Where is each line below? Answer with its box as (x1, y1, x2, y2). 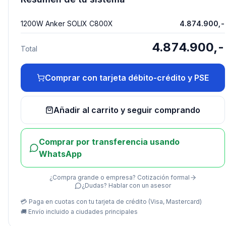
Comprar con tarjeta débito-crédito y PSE (45, 73, 209, 83)
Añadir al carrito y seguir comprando (53, 105, 200, 115)
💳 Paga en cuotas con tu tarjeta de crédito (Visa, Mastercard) (21, 198, 202, 205)
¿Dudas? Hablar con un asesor (82, 182, 171, 189)
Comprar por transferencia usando (39, 137, 180, 147)
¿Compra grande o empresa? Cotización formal (49, 174, 190, 181)
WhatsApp (39, 149, 82, 159)
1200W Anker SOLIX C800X (21, 19, 113, 28)
